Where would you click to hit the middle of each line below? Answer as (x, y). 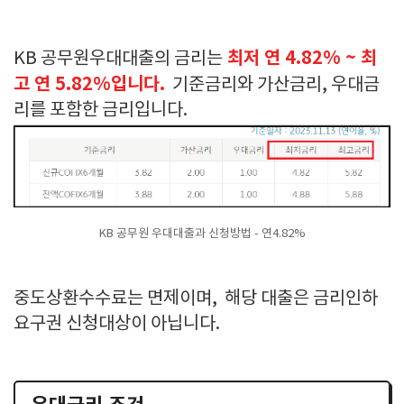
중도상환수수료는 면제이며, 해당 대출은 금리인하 (196, 299)
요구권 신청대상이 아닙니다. (117, 324)
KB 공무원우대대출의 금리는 (118, 59)
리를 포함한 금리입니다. (102, 110)
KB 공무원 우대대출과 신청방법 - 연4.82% (202, 234)
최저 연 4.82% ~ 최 (300, 59)
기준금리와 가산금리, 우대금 (272, 85)
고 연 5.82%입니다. (89, 85)
